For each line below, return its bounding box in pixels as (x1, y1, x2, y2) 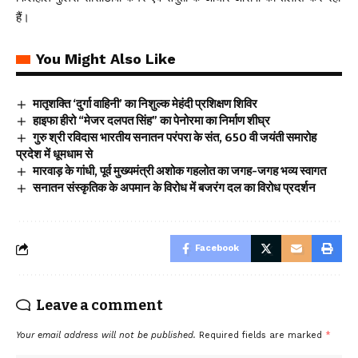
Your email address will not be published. (16, 330, 196, 340)
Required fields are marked (199, 330, 325, 340)
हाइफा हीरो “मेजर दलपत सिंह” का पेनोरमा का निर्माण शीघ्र (33, 113, 271, 128)
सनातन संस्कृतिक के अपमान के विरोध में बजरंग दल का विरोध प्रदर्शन (33, 181, 316, 195)
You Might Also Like (36, 50, 176, 67)
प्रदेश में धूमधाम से (16, 147, 93, 161)
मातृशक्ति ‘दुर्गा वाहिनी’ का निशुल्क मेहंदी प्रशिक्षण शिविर (33, 97, 258, 111)
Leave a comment (36, 296, 163, 314)
